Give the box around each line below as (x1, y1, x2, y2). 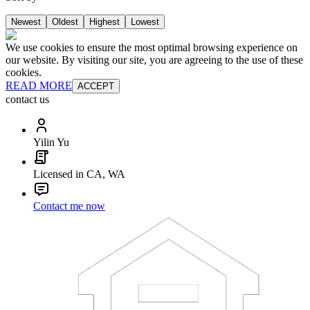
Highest (89, 17, 120, 28)
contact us (6, 93, 49, 106)
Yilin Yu (33, 136, 69, 149)
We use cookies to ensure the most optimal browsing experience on (6, 42, 298, 54)
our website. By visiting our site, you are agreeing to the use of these (6, 54, 303, 66)
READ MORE (6, 80, 72, 92)
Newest (11, 17, 41, 28)
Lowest (131, 17, 159, 28)
